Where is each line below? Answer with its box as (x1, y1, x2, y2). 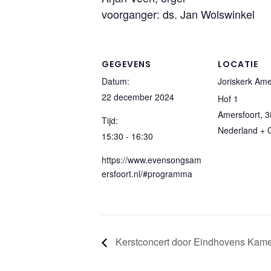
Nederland (218, 124, 258, 136)
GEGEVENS (102, 58, 151, 70)
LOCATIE (218, 58, 258, 70)
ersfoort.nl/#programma (102, 168, 192, 180)
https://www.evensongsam (102, 154, 201, 166)
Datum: (102, 75, 129, 87)
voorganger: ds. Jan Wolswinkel (102, 6, 255, 22)
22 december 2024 (102, 91, 174, 103)
